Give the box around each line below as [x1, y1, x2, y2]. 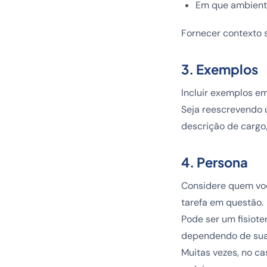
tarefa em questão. [181, 196, 263, 209]
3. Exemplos [181, 61, 258, 77]
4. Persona [181, 154, 248, 170]
